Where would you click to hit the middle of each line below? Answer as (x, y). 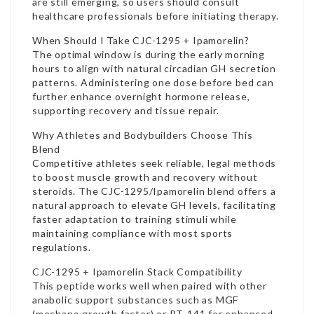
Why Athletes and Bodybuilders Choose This (143, 135)
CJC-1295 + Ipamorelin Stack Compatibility (137, 272)
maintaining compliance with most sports (133, 233)
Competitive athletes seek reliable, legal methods (155, 163)
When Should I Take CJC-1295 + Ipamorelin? (141, 40)
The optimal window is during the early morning (149, 54)
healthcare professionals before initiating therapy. (156, 16)
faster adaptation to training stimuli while (135, 219)
